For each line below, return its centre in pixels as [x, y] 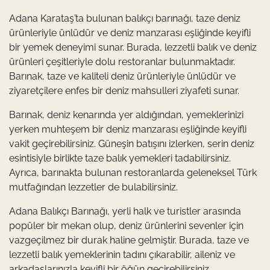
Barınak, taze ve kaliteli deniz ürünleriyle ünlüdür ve [122, 76]
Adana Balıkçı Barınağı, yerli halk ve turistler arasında [125, 211]
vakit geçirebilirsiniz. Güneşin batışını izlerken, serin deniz [132, 143]
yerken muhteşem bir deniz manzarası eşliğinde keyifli [128, 129]
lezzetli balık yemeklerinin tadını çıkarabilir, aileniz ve [122, 254]
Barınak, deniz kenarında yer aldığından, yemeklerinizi [126, 115]
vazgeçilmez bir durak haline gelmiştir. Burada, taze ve [129, 240]
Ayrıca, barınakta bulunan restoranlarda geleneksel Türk [133, 172]
